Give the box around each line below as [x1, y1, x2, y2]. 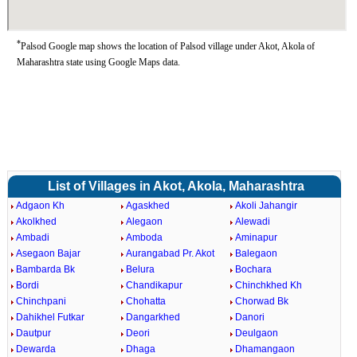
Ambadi [15, 232, 49, 243]
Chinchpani [15, 296, 66, 307]
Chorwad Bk [235, 296, 289, 307]
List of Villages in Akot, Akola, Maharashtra [48, 179, 305, 193]
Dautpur [15, 328, 51, 339]
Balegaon [235, 248, 278, 259]
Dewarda [15, 343, 56, 355]
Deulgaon [235, 328, 279, 339]
